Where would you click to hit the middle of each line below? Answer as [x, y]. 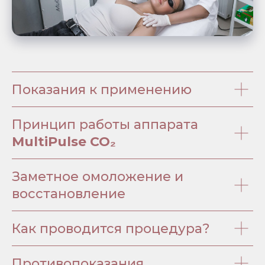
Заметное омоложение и [98, 177]
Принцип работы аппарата [105, 125]
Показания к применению [102, 90]
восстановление [69, 194]
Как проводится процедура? [111, 229]
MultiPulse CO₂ [64, 142]
